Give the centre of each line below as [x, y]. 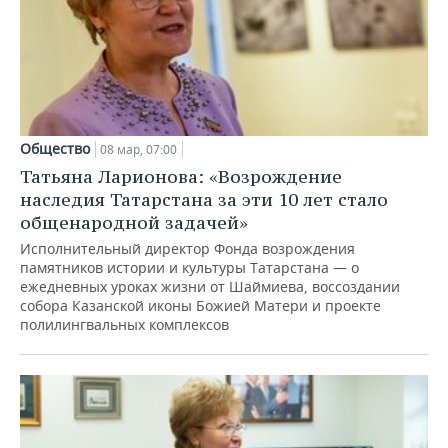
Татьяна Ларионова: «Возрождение [181, 177]
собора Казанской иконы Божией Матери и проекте [200, 306]
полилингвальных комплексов [124, 325]
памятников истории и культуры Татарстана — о [189, 268]
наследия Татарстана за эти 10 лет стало [204, 200]
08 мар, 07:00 [138, 150]
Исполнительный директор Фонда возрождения [187, 249]
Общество [55, 149]
